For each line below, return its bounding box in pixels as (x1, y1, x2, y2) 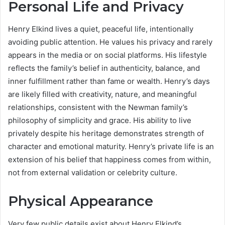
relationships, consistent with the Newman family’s (8, 102, 188, 113)
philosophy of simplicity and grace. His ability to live (8, 116, 191, 126)
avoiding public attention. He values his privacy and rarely (8, 37, 212, 47)
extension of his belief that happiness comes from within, (8, 155, 211, 165)
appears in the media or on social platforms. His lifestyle (8, 50, 207, 60)
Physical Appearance (8, 193, 153, 210)
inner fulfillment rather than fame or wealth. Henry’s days (8, 76, 210, 86)
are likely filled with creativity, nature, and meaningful (8, 89, 197, 99)
